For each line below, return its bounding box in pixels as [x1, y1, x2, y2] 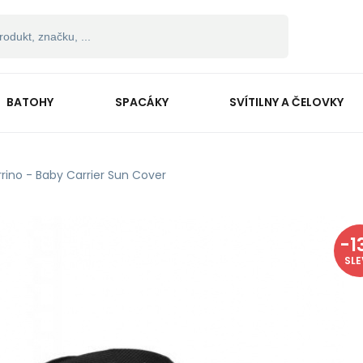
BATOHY [6, 93, 53, 110]
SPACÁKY [114, 93, 169, 110]
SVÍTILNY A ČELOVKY [229, 93, 344, 110]
